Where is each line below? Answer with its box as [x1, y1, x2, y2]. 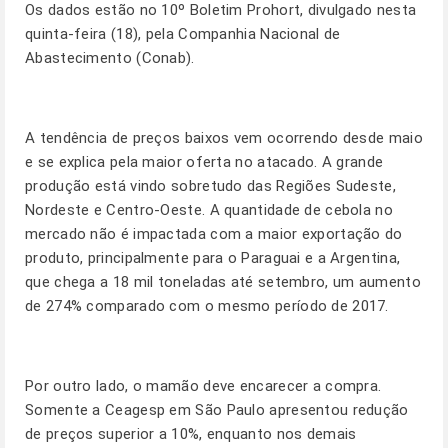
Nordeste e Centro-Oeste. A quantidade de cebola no [25, 201, 393, 219]
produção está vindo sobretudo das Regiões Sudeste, [25, 177, 396, 195]
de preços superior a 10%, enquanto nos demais [25, 425, 357, 443]
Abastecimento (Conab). [25, 49, 195, 67]
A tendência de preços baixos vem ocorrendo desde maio [25, 129, 423, 147]
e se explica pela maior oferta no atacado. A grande [25, 153, 384, 171]
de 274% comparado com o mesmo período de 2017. [25, 297, 389, 315]
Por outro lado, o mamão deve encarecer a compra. [25, 377, 382, 395]
